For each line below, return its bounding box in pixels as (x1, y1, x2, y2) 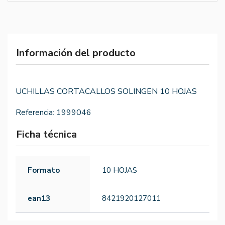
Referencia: (16, 107, 54, 119)
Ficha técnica (16, 128, 77, 142)
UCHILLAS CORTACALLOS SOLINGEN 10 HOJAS (16, 86, 197, 97)
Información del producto (16, 46, 136, 60)
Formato (28, 165, 60, 176)
